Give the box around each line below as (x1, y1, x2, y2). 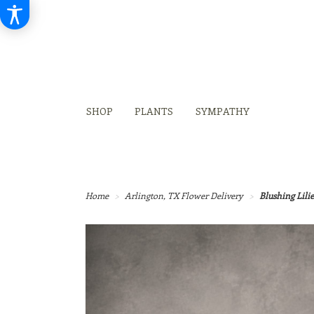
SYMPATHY (195, 104, 250, 118)
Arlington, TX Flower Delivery (125, 189, 243, 201)
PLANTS (135, 104, 174, 118)
